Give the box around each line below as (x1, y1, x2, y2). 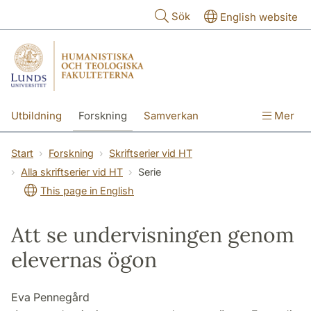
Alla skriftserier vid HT (21, 165, 123, 178)
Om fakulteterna (65, 138, 144, 152)
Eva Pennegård (11, 289, 90, 304)
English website (220, 10, 298, 24)
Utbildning (11, 108, 62, 122)
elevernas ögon (11, 246, 157, 273)
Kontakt (11, 138, 48, 152)
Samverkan (144, 108, 199, 122)
